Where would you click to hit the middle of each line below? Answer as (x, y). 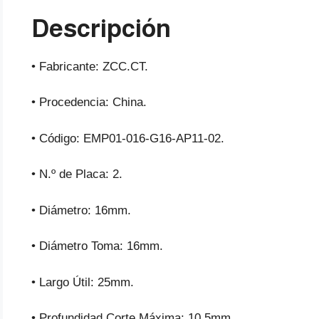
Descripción (101, 28)
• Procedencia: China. (89, 103)
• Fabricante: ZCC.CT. (90, 66)
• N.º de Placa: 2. (77, 174)
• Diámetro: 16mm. (81, 210)
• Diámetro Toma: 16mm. (97, 246)
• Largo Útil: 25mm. (83, 282)
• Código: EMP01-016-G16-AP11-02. (128, 138)
